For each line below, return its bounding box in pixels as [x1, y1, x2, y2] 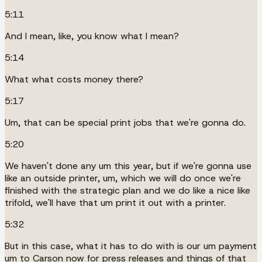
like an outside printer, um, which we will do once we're [5, 171, 241, 184]
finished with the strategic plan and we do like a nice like [5, 184, 250, 196]
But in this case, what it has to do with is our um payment [5, 239, 257, 252]
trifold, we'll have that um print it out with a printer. [5, 196, 226, 209]
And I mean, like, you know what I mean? [5, 29, 179, 42]
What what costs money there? [5, 73, 143, 85]
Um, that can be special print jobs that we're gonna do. [5, 116, 246, 129]
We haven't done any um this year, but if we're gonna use [5, 159, 251, 172]
